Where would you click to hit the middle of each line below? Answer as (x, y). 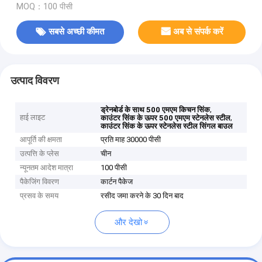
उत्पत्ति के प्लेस (40, 154)
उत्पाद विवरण (35, 80)
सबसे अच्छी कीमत (77, 32)
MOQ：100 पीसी (44, 6)
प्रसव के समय (39, 196)
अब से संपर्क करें (199, 32)
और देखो (128, 223)
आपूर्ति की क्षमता (41, 140)
